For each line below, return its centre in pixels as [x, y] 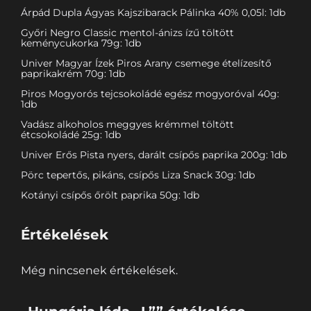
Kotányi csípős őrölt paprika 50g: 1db [110, 195]
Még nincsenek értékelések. [99, 271]
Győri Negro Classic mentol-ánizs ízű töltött [127, 33]
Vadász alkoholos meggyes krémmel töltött [127, 125]
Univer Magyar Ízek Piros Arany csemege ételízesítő [146, 64]
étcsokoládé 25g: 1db [71, 135]
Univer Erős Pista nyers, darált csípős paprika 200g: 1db [154, 155]
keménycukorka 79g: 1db [81, 43]
